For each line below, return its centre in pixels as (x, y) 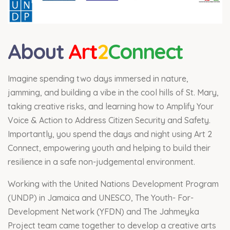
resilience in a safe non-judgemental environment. (101, 161)
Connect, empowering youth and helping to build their (109, 148)
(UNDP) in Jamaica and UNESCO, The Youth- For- (101, 197)
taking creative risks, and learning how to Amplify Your (111, 106)
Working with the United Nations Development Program (113, 184)
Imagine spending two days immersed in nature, (98, 78)
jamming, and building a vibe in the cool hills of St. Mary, (113, 92)
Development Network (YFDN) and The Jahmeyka (103, 211)
